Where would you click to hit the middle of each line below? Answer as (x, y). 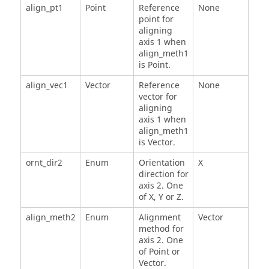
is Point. (154, 65)
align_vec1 (47, 85)
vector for (158, 97)
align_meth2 (50, 217)
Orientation (162, 163)
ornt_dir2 (44, 163)
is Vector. (157, 142)
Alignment (159, 217)
